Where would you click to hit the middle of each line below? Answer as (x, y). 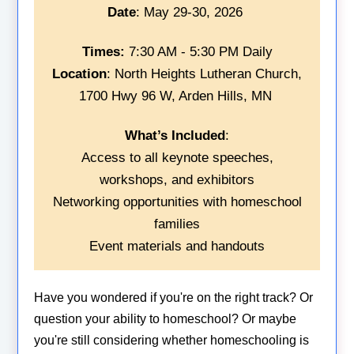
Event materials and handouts (177, 246)
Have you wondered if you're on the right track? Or (174, 298)
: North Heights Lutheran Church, (204, 73)
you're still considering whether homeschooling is (172, 341)
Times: (103, 51)
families (177, 224)
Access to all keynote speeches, (177, 157)
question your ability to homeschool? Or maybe (166, 319)
